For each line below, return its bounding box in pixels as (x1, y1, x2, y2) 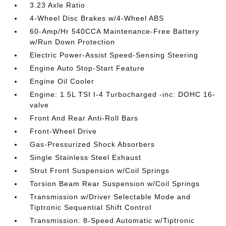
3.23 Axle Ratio (30, 1, 86, 9)
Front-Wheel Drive (30, 127, 97, 135)
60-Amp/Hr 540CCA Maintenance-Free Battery (30, 27, 200, 35)
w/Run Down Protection (30, 38, 116, 46)
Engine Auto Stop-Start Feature (30, 64, 145, 72)
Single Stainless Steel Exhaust (30, 153, 142, 161)
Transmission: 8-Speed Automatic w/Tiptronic (30, 216, 195, 224)
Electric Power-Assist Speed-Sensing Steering (30, 51, 199, 59)
